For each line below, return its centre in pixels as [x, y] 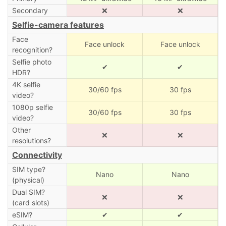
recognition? [32, 49]
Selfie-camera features [58, 24]
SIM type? [29, 169]
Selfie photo [32, 62]
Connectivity [37, 155]
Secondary [30, 10]
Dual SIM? [28, 192]
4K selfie [26, 84]
